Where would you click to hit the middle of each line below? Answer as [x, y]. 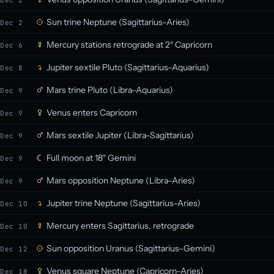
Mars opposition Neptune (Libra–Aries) [121, 180]
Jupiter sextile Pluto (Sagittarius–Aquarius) [128, 67]
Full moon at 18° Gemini [91, 158]
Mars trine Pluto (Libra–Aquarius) [110, 90]
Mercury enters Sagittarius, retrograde [120, 226]
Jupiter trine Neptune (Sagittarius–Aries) [124, 203]
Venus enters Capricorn [92, 113]
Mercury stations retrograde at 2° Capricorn [129, 45]
